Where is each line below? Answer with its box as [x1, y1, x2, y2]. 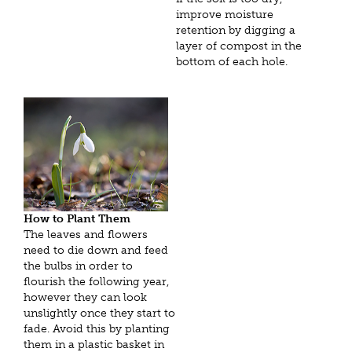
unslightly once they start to [24, 306, 175, 321]
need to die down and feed [24, 244, 168, 258]
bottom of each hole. [176, 54, 288, 68]
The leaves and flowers [24, 228, 148, 242]
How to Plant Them [24, 212, 130, 226]
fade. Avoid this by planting [24, 322, 170, 336]
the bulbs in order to [24, 259, 133, 273]
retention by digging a [176, 23, 295, 37]
